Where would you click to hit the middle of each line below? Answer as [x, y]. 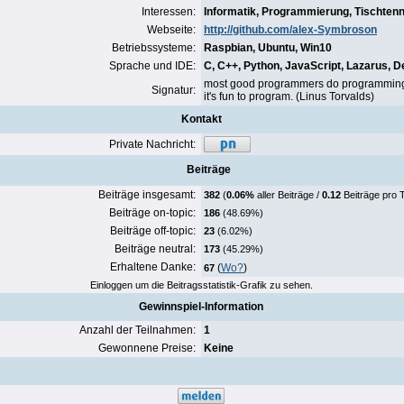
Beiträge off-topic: [154, 231]
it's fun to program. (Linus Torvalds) [289, 96]
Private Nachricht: [154, 144]
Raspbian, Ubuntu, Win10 [268, 48]
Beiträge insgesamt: [148, 195]
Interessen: [170, 12]
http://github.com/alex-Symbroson [290, 30]
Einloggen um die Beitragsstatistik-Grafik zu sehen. [201, 285]
